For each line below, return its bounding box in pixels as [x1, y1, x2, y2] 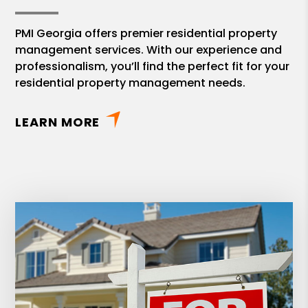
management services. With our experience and [15, 42, 283, 58]
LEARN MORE [15, 113, 100, 131]
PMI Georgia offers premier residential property [15, 25, 278, 42]
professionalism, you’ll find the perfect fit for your [15, 58, 290, 75]
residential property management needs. [15, 75, 246, 91]
